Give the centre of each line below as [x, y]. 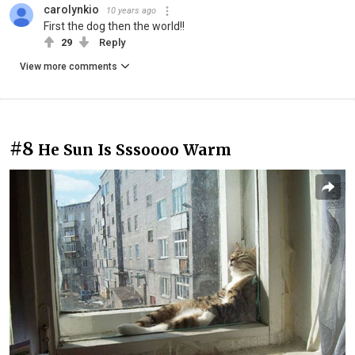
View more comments [69, 67]
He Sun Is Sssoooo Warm [135, 150]
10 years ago [131, 11]
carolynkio [71, 10]
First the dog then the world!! [114, 27]
